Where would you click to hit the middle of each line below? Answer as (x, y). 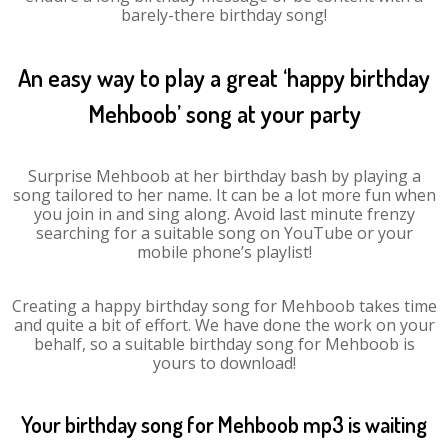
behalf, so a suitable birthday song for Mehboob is (224, 344)
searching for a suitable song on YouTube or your (224, 233)
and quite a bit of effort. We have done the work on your (224, 325)
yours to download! (224, 363)
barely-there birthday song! (224, 15)
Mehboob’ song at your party (224, 113)
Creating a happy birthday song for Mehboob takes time (224, 306)
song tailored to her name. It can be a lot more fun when (224, 195)
